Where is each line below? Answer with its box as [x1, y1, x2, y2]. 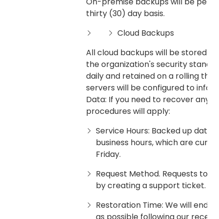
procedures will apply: [86, 106, 170, 117]
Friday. [96, 149, 121, 160]
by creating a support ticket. [96, 180, 206, 192]
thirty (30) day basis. [86, 8, 165, 20]
